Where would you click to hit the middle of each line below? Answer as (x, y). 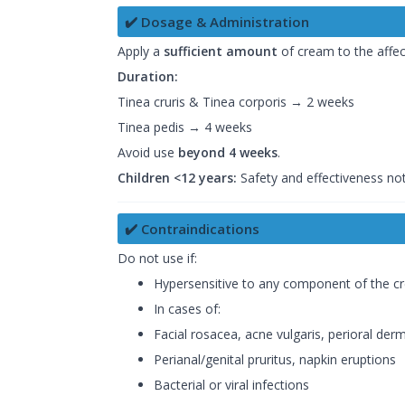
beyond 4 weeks (228, 153)
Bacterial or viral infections (231, 385)
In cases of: (187, 309)
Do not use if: (157, 259)
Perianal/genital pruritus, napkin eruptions (275, 360)
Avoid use (148, 153)
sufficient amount (221, 52)
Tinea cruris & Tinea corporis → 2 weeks (236, 102)
